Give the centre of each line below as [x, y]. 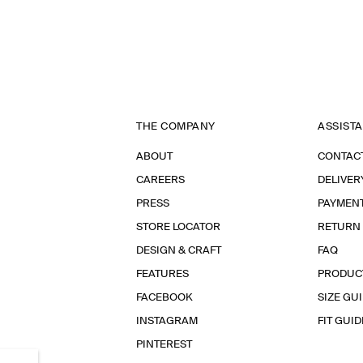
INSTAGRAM [167, 321]
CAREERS [160, 180]
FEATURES [162, 274]
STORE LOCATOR [178, 227]
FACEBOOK [164, 298]
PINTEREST [164, 345]
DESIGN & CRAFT [179, 251]
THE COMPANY [176, 127]
